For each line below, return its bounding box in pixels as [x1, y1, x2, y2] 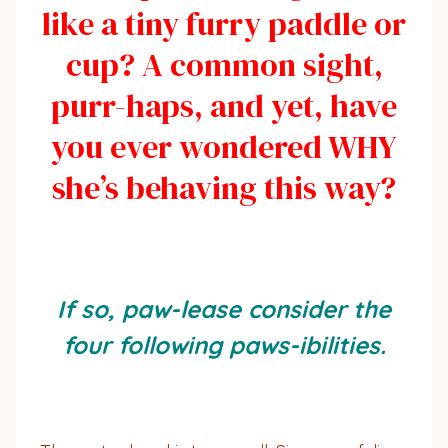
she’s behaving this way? [52, 165, 396, 210]
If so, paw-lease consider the [57, 293, 391, 324]
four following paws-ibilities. [62, 329, 386, 360]
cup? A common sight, [65, 42, 383, 87]
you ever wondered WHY [51, 124, 397, 169]
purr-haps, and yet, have [51, 83, 397, 128]
